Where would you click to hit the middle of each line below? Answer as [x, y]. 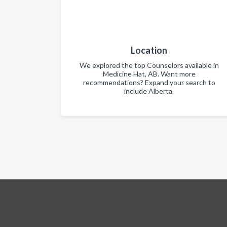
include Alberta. [149, 91]
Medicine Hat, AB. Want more [149, 74]
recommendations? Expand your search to [149, 82]
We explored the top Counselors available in [149, 65]
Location [149, 50]
